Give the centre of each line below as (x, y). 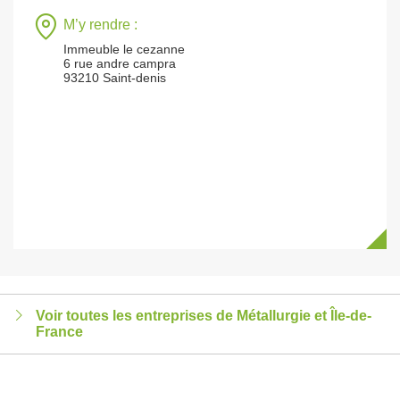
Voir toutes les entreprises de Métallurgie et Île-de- (204, 316)
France (59, 332)
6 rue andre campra (120, 63)
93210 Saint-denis (115, 78)
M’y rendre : (100, 25)
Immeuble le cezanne (124, 49)
